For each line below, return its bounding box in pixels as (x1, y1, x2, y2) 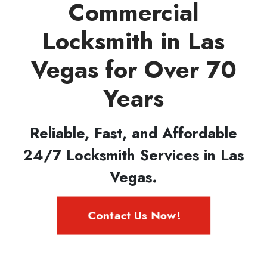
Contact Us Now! (91, 207, 176, 223)
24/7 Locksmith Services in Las (23, 144, 244, 166)
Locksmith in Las (42, 23, 225, 58)
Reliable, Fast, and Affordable (30, 122, 237, 144)
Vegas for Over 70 (30, 52, 237, 87)
